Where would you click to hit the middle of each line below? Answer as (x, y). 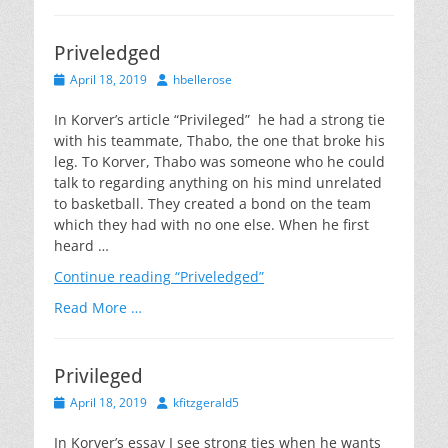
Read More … (98, 307)
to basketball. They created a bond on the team (212, 203)
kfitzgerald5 (206, 402)
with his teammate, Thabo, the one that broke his (219, 140)
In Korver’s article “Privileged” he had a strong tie (219, 119)
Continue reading (112, 276)
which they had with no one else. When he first (211, 224)
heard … (81, 245)
